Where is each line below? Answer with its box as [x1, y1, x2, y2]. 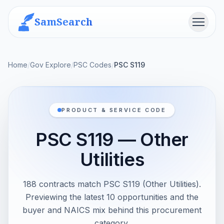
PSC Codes [73, 60, 111, 69]
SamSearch [34, 15, 92, 28]
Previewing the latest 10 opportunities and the [25, 192, 198, 202]
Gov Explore [30, 60, 71, 69]
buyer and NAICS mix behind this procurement [22, 205, 201, 215]
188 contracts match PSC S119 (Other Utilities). [23, 179, 201, 189]
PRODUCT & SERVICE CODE [61, 106, 166, 113]
